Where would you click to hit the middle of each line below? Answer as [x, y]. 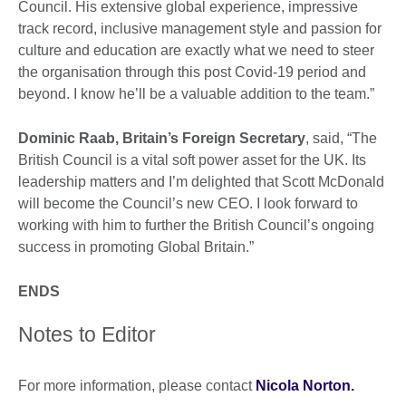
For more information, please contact [137, 386]
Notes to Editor [87, 335]
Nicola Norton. [305, 386]
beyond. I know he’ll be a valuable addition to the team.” [196, 94]
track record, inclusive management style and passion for [200, 29]
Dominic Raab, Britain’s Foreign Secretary [162, 139]
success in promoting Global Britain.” [136, 247]
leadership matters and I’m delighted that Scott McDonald [201, 182]
